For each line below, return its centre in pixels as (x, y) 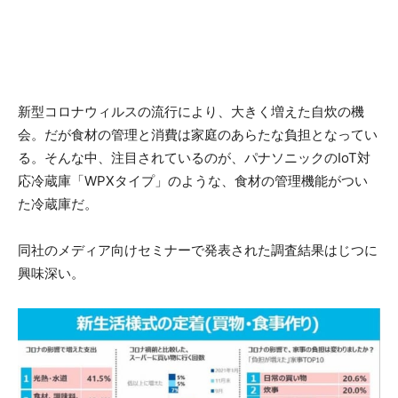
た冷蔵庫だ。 (58, 204)
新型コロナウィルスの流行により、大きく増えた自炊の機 (191, 112)
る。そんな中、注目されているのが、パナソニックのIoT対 (194, 158)
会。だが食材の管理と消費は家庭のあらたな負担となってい (198, 135)
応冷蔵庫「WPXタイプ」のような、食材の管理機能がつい (193, 181)
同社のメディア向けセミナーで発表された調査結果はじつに (198, 251)
